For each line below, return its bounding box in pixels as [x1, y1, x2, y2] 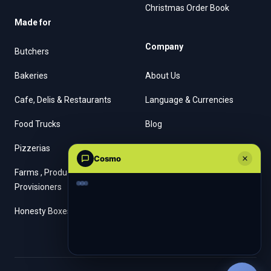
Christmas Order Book [145, 3, 229, 13]
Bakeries [15, 71, 48, 81]
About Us [145, 71, 180, 81]
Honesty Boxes [15, 206, 71, 217]
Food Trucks [15, 119, 60, 129]
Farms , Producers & [15, 168, 91, 178]
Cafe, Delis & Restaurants [15, 95, 111, 105]
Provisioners [15, 182, 62, 192]
